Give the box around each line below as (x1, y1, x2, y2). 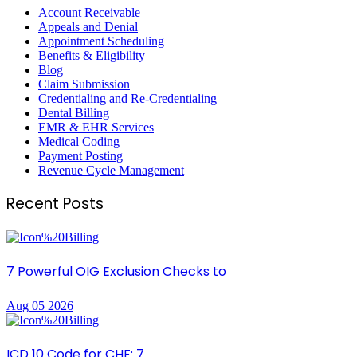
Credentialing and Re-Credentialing (38, 91, 217, 105)
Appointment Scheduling (38, 33, 164, 48)
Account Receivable (38, 5, 140, 19)
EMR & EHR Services (38, 120, 154, 134)
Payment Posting (38, 148, 123, 163)
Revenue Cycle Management (38, 163, 184, 177)
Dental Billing (38, 105, 109, 120)
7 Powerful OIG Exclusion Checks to (6, 262, 226, 281)
